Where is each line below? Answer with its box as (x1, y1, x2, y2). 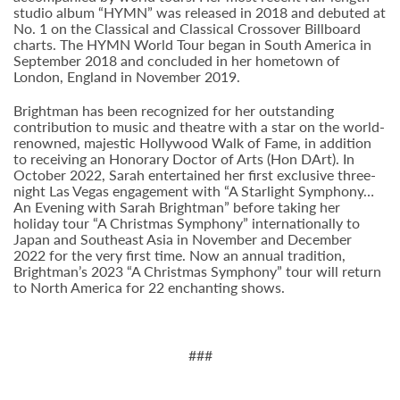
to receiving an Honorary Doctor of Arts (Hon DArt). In (13, 148, 354, 169)
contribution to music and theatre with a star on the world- (13, 116, 385, 137)
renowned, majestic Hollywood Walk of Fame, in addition (13, 132, 371, 153)
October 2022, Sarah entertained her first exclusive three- (13, 164, 376, 185)
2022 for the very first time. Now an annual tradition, (13, 245, 346, 265)
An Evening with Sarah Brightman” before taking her (13, 196, 340, 217)
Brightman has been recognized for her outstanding (13, 100, 334, 121)
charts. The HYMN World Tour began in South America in (13, 34, 371, 54)
